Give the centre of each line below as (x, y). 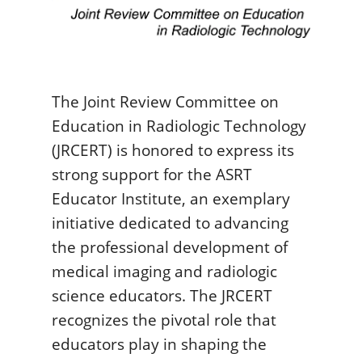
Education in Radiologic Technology (179, 126)
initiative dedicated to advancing (170, 223)
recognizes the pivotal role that (164, 320)
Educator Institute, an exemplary (171, 199)
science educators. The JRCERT (162, 296)
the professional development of (170, 247)
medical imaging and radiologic (164, 271)
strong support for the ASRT (152, 175)
